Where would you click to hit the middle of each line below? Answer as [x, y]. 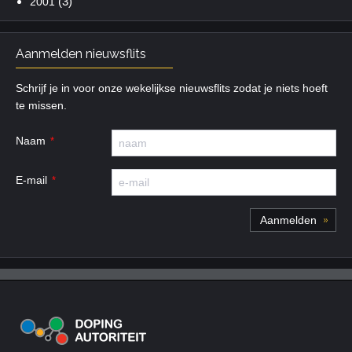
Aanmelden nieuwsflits [81, 53]
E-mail [31, 180]
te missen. [41, 105]
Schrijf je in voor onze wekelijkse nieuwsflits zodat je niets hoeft [172, 88]
